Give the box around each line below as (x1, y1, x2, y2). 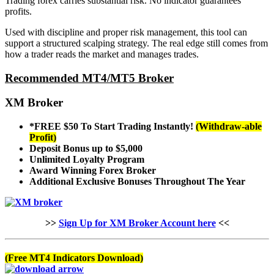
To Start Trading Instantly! (81, 121, 193, 131)
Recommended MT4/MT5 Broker (5, 71, 174, 84)
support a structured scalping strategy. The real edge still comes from (5, 37, 268, 48)
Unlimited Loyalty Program (29, 154, 144, 165)
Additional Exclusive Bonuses (29, 176, 152, 187)
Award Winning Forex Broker (29, 165, 156, 176)
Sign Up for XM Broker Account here (58, 218, 216, 228)
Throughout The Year (152, 176, 245, 187)
